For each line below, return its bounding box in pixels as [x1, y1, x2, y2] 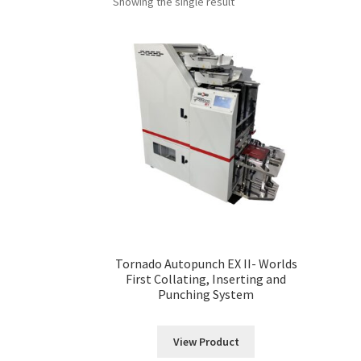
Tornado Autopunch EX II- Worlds [114, 255, 297, 272]
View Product [172, 334, 239, 350]
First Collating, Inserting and [126, 270, 287, 287]
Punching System [158, 285, 255, 302]
